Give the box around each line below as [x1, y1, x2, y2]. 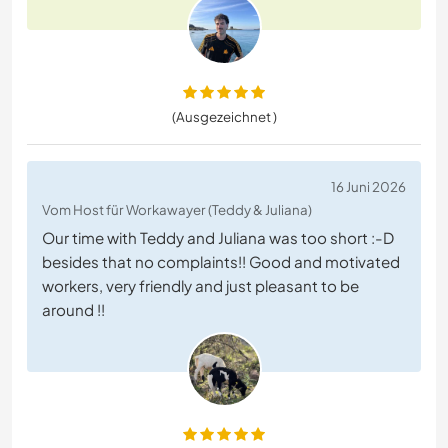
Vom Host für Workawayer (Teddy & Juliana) [42, 201, 312, 219]
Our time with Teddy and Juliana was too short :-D [42, 228, 394, 248]
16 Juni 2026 [331, 178, 406, 196]
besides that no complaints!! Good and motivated [42, 252, 400, 272]
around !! [42, 300, 105, 320]
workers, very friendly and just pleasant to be [42, 276, 359, 296]
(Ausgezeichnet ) [171, 108, 277, 126]
